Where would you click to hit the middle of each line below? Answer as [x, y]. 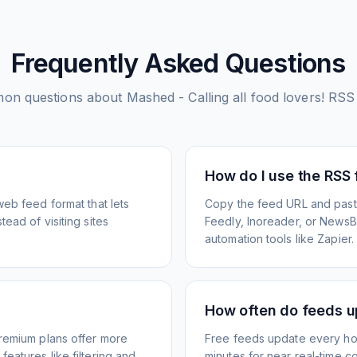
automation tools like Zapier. [279, 239]
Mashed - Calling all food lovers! [225, 97]
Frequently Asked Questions [178, 63]
